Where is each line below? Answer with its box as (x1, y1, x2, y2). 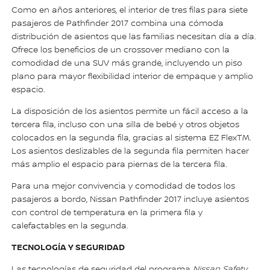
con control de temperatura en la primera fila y (11, 208, 203, 218)
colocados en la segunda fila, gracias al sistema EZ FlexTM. (11, 133, 252, 143)
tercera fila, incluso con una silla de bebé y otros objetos (11, 120, 240, 130)
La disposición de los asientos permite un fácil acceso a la (11, 107, 249, 117)
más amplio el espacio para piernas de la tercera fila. (11, 160, 228, 170)
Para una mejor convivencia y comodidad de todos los (11, 181, 236, 192)
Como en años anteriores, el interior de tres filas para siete (11, 5, 248, 16)
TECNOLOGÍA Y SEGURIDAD (11, 242, 125, 253)
